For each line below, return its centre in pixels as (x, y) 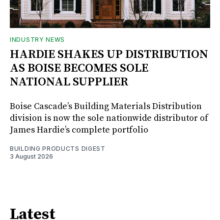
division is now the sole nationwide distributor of (109, 118)
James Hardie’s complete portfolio (79, 130)
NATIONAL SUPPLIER (69, 82)
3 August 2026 (31, 156)
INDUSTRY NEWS (38, 39)
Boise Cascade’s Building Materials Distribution (106, 106)
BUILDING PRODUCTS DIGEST (58, 148)
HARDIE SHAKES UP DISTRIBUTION (109, 54)
